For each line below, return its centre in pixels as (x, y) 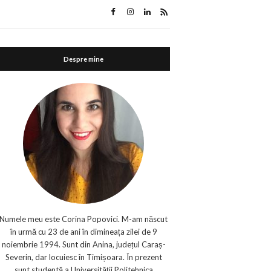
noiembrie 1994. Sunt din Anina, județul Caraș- (83, 244)
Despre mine (84, 59)
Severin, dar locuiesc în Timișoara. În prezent (83, 257)
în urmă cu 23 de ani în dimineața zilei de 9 (83, 232)
